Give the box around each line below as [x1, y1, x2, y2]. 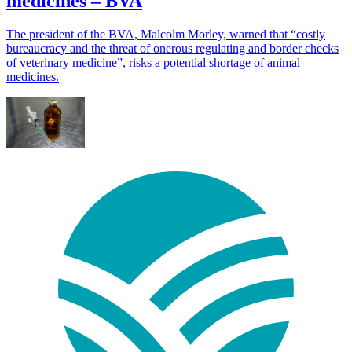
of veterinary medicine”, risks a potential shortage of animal [6, 55, 300, 69]
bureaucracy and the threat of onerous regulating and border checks [6, 41, 339, 55]
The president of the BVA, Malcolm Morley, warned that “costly [6, 27, 325, 41]
